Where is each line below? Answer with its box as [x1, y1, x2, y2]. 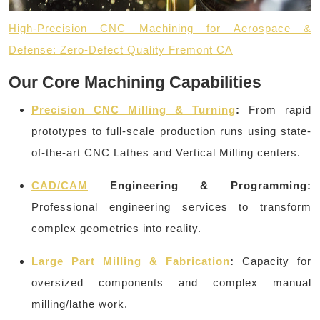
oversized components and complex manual [31, 276, 311, 289]
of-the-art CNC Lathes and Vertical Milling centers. [31, 146, 301, 159]
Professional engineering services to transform [31, 200, 311, 213]
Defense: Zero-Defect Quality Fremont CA [9, 43, 233, 56]
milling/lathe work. [31, 297, 128, 310]
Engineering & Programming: [88, 179, 311, 191]
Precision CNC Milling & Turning [31, 103, 236, 116]
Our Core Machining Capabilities [9, 72, 261, 91]
